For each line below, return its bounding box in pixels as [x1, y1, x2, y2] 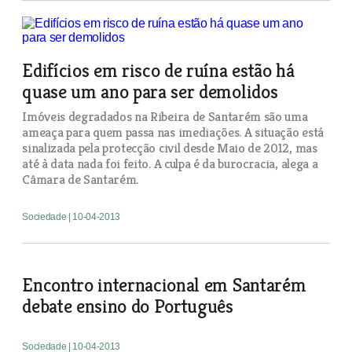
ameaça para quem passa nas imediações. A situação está [22, 123, 324, 141]
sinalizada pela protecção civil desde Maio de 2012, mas [22, 139, 317, 156]
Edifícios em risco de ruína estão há [22, 58, 295, 82]
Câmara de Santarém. [22, 170, 139, 188]
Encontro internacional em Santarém [22, 273, 306, 297]
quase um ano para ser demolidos [22, 79, 278, 104]
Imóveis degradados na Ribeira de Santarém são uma [22, 108, 308, 125]
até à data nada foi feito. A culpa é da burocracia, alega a [22, 155, 318, 172]
